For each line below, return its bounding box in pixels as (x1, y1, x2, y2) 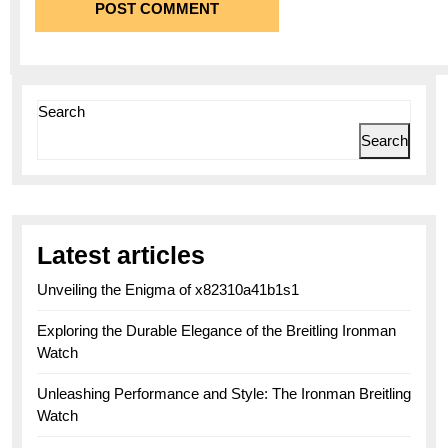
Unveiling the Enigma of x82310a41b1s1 (37, 280, 299, 298)
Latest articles (37, 240, 205, 269)
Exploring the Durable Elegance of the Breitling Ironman (37, 321, 396, 339)
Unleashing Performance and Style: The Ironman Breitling (37, 384, 411, 402)
